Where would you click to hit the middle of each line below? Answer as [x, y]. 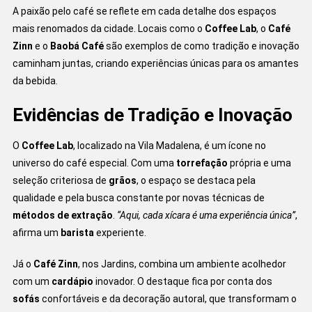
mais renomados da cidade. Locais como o [108, 28]
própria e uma [259, 163]
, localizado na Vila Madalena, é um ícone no [169, 145]
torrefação [202, 163]
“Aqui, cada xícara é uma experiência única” [206, 215]
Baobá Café [77, 46]
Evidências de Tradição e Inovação [152, 115]
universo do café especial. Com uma [94, 163]
